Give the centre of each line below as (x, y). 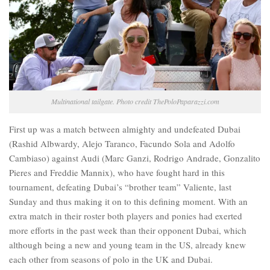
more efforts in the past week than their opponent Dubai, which (128, 231)
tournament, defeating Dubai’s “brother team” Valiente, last (120, 187)
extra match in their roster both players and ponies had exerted (126, 216)
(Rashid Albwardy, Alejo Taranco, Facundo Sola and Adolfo (122, 144)
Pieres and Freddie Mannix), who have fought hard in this (117, 173)
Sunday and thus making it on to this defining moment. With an (128, 202)
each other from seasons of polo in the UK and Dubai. (111, 259)
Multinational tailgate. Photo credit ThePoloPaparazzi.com (135, 102)
